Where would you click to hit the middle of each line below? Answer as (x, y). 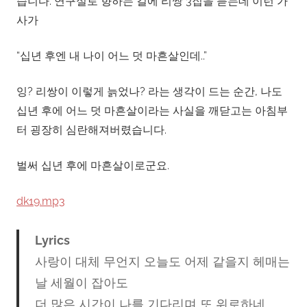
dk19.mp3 (41, 201)
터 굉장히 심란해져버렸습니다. (91, 130)
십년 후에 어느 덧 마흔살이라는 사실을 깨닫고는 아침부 (152, 110)
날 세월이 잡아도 (81, 282)
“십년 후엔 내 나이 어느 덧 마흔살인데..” (112, 56)
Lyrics (52, 240)
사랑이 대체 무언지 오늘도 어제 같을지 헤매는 (162, 261)
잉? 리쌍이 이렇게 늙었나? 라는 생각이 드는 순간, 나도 (149, 91)
